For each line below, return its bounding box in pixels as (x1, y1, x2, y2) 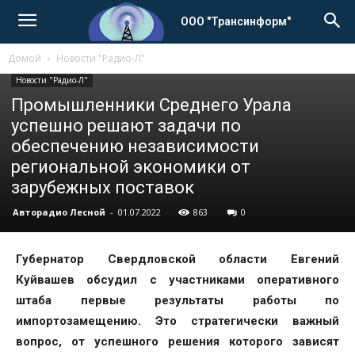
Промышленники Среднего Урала (11, 95, 292, 115)
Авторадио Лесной (13, 206, 105, 218)
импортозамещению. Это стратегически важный (16, 314, 339, 328)
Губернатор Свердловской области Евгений (16, 252, 339, 266)
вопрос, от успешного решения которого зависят (16, 334, 339, 349)
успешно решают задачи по (11, 116, 241, 136)
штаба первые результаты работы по (16, 293, 339, 307)
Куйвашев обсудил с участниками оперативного (16, 273, 339, 287)
